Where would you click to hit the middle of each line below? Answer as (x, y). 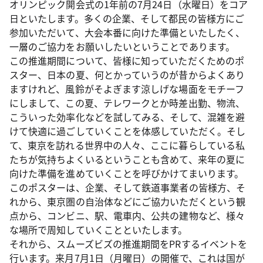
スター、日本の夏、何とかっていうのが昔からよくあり (127, 75)
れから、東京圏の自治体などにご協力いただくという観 (127, 201)
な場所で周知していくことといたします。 (99, 230)
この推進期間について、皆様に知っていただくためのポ (127, 60)
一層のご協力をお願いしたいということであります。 (122, 46)
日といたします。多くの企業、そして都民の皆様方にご (127, 18)
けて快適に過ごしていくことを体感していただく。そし (127, 131)
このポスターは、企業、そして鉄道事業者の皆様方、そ (127, 187)
